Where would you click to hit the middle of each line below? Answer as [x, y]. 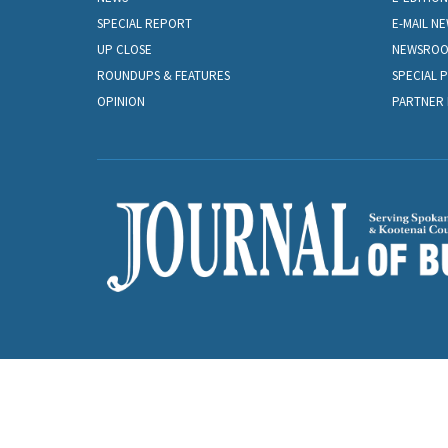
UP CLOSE [124, 50]
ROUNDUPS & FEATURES [163, 76]
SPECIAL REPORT [144, 24]
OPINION [121, 102]
